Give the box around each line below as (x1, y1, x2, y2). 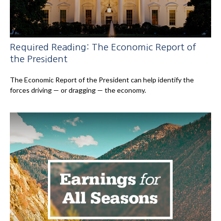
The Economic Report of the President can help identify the (10, 75, 194, 84)
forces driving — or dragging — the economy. (10, 86, 146, 95)
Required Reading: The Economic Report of (10, 42, 196, 52)
